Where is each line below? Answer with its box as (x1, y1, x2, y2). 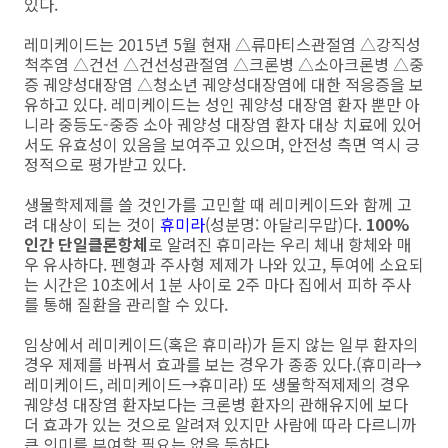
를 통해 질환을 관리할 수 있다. (24, 292, 228, 316)
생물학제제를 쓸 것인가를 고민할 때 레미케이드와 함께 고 (24, 192, 412, 216)
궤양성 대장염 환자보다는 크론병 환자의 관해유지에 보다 (24, 392, 408, 416)
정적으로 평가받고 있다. (24, 152, 186, 176)
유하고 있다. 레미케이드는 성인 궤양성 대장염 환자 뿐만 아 (24, 92, 420, 116)
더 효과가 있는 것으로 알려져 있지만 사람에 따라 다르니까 (24, 412, 416, 436)
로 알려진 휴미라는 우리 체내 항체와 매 (148, 232, 412, 256)
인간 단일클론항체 (24, 232, 148, 256)
